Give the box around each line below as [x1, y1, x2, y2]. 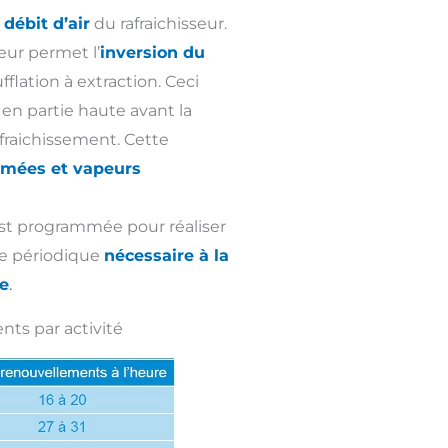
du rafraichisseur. [90, 13, 227, 33]
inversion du [100, 42, 205, 62]
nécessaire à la [104, 245, 229, 265]
